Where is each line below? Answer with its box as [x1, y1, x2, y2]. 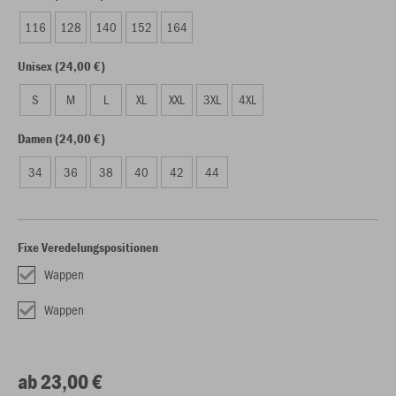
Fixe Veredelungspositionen [18, 239, 158, 255]
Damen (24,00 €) [18, 130, 105, 147]
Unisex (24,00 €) [18, 57, 105, 74]
